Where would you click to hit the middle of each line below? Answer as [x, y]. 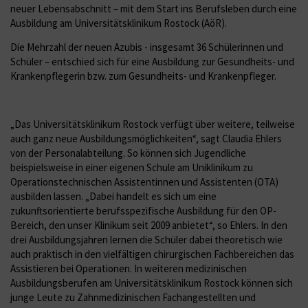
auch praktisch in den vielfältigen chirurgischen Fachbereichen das [152, 254]
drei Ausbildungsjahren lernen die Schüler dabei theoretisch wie [146, 239]
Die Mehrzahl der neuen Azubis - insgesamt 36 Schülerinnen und [147, 47]
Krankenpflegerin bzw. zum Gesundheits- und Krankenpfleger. [143, 76]
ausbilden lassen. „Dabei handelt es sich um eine [113, 196]
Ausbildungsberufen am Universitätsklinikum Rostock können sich [152, 283]
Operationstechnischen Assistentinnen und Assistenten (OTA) [144, 181]
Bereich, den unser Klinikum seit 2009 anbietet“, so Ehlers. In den [149, 225]
